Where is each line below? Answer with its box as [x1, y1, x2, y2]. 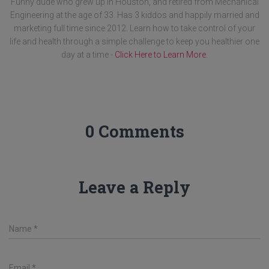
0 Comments [85, 121, 184, 142]
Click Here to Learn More [115, 50, 206, 59]
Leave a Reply [79, 177, 190, 198]
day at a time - [61, 50, 115, 59]
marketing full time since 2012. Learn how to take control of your [14, 23, 255, 33]
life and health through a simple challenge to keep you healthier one [10, 37, 259, 46]
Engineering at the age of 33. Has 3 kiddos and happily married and [10, 10, 259, 20]
